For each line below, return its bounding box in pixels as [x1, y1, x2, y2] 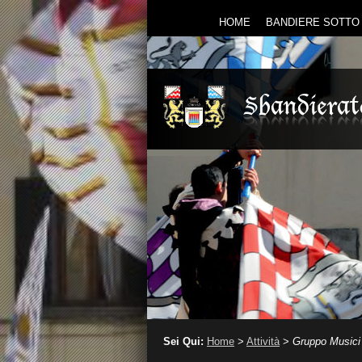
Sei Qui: [163, 335, 204, 347]
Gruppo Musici [293, 335, 360, 347]
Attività [246, 335, 280, 347]
